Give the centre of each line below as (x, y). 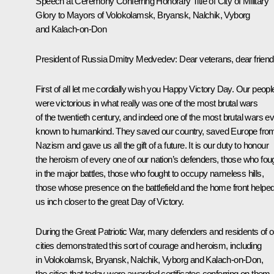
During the (55, 232)
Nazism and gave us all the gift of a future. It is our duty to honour (152, 146)
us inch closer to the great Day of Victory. (110, 202)
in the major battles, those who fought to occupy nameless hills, (150, 174)
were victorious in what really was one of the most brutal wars (147, 103)
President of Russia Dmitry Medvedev (106, 59)
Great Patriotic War (109, 232)
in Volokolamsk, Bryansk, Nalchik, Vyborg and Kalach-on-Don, (149, 260)
